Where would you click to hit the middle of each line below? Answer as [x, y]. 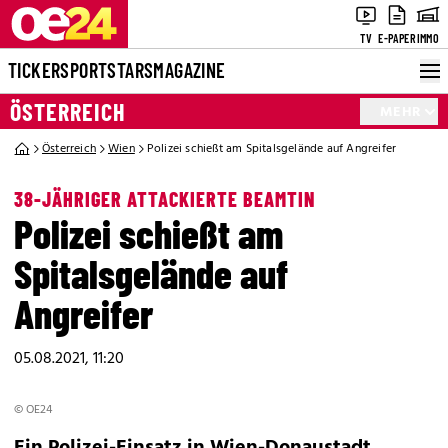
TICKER [34, 70]
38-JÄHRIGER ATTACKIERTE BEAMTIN [164, 199]
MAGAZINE [189, 70]
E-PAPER [397, 38]
